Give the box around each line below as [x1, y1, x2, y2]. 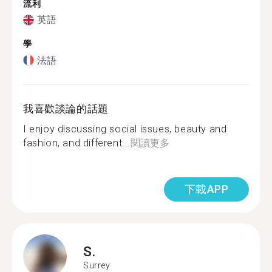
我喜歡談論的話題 [23, 102, 109, 115]
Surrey [83, 260, 110, 270]
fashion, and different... [23, 137, 131, 149]
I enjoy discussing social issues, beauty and [23, 123, 227, 135]
